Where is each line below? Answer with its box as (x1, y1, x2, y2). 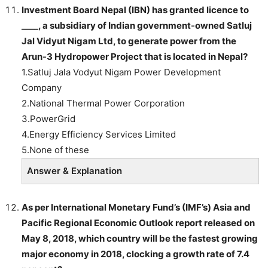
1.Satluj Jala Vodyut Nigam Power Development (22, 66, 221, 78)
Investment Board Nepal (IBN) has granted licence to (22, 4, 249, 16)
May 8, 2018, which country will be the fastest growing (22, 232, 258, 244)
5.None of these (22, 144, 89, 156)
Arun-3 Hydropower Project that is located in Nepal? (22, 50, 248, 62)
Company (22, 81, 62, 93)
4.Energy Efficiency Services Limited (22, 128, 176, 140)
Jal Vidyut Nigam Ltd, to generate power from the (22, 35, 236, 47)
